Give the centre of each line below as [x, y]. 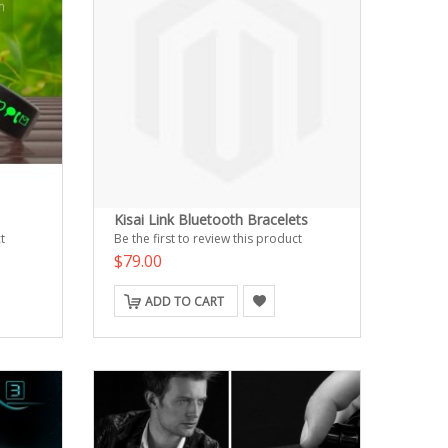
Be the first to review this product [208, 239]
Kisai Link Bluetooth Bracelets [211, 220]
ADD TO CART [185, 302]
